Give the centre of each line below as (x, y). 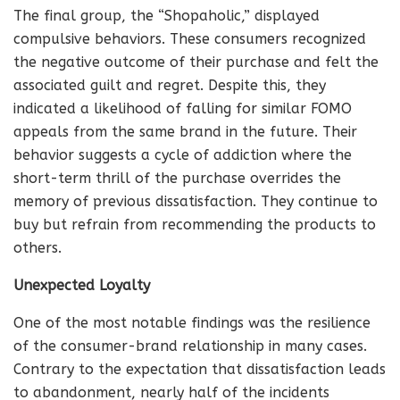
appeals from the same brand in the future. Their (185, 132)
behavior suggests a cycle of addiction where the (183, 155)
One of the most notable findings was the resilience (192, 323)
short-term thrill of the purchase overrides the (177, 178)
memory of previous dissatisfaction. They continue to (196, 201)
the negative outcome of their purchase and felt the (196, 62)
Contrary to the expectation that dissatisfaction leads (200, 369)
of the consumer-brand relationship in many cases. (190, 346)
